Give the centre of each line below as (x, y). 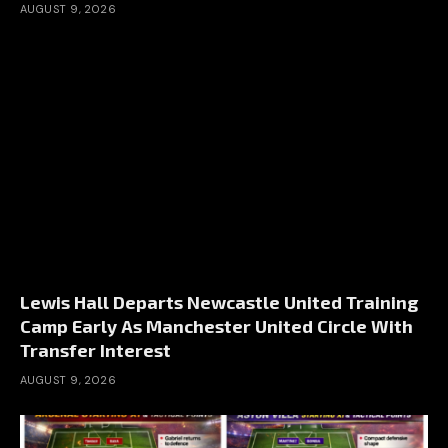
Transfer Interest (95, 349)
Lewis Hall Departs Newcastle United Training (219, 301)
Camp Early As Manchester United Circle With (216, 325)
